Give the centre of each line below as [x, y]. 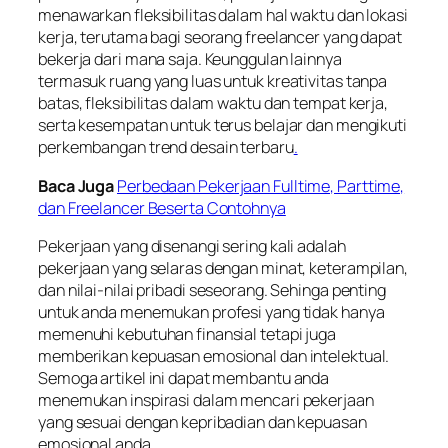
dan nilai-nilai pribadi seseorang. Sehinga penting [212, 289]
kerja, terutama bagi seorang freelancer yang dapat [220, 37]
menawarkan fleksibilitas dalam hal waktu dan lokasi [223, 15]
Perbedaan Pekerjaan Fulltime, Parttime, [261, 185]
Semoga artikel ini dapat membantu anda [184, 377]
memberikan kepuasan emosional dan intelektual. [214, 355]
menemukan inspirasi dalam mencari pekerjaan [206, 399]
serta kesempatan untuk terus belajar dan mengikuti [222, 125]
